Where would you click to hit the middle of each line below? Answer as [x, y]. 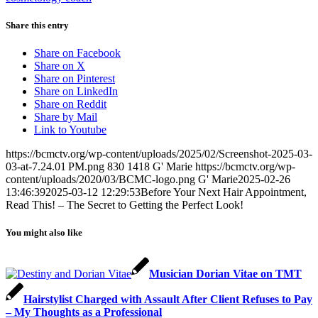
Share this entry [37, 25]
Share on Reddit [70, 104]
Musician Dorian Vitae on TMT [225, 273]
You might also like [44, 233]
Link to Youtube [70, 130]
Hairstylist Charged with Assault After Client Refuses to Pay [168, 299]
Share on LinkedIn [76, 92]
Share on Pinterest [75, 79]
